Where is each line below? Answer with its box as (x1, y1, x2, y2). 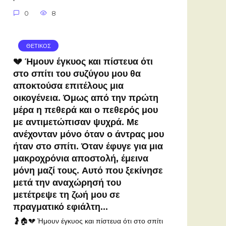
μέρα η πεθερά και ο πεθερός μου (13, 104, 158, 115)
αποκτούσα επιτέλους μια (13, 80, 124, 91)
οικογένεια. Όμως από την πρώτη (13, 92, 158, 103)
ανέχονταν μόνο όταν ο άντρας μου (13, 128, 164, 139)
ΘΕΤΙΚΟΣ (26, 42, 51, 49)
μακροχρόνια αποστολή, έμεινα (13, 152, 148, 163)
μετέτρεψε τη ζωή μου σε (13, 189, 120, 200)
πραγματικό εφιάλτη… (13, 201, 108, 212)
